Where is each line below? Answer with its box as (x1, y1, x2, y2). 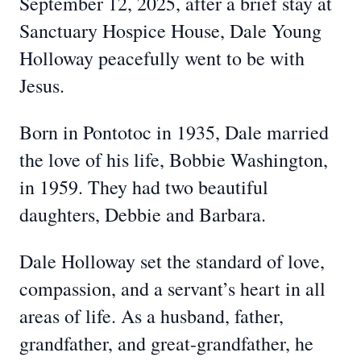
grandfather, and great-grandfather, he (19, 330, 313, 356)
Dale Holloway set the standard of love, (19, 248, 325, 274)
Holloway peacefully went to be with (19, 45, 305, 71)
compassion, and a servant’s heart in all (19, 276, 326, 301)
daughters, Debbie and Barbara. (19, 201, 266, 227)
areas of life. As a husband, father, (19, 303, 284, 329)
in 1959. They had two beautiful (19, 174, 268, 200)
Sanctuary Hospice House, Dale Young (19, 18, 322, 44)
